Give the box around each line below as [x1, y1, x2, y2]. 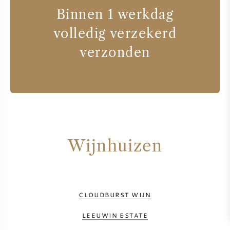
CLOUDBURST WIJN [79, 190, 151, 199]
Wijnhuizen [67, 136, 163, 156]
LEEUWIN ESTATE [82, 211, 148, 220]
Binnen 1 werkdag [56, 7, 174, 23]
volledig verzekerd [53, 26, 177, 42]
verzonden [80, 45, 150, 61]
